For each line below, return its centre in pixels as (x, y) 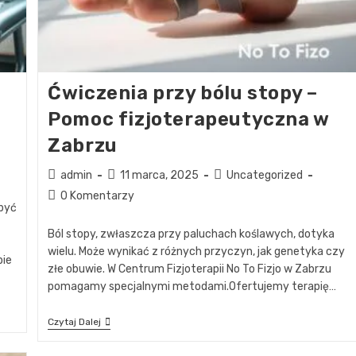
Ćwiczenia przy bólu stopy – (183, 93)
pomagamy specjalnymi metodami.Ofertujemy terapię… (192, 286)
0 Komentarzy (98, 195)
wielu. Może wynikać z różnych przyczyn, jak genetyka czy (197, 251)
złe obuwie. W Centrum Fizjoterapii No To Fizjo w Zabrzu (190, 269)
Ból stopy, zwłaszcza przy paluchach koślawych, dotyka (192, 234)
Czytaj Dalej (75, 321)
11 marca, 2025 (160, 175)
